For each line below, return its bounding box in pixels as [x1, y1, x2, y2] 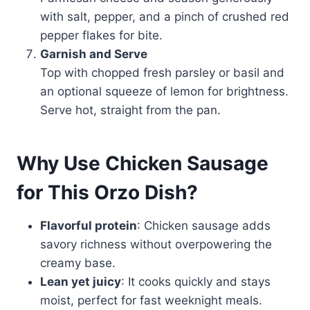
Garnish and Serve [40, 47, 147, 62]
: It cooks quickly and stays [121, 275, 271, 289]
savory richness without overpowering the [40, 237, 272, 252]
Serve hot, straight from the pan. [40, 103, 221, 118]
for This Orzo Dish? [17, 181, 198, 205]
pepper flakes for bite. [40, 28, 163, 43]
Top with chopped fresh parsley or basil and [40, 66, 284, 80]
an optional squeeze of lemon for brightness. [40, 84, 289, 99]
